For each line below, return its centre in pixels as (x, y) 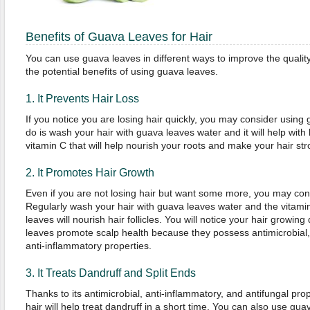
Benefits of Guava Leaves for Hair (119, 37)
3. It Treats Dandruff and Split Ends (110, 273)
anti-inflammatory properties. (88, 246)
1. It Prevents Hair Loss (82, 99)
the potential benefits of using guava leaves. (121, 71)
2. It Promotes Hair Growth (90, 173)
